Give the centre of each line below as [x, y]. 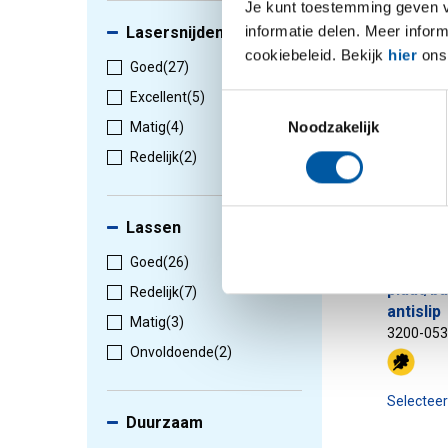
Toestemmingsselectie [295, 101]
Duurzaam [164, 423]
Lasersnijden [175, 33]
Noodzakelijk [334, 126]
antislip [414, 312]
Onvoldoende [172, 352]
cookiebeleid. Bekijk [316, 54]
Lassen [153, 228]
